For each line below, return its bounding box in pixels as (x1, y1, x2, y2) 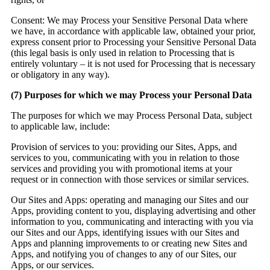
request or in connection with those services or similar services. (11, 174, 251, 185)
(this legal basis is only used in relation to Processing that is (11, 48, 234, 58)
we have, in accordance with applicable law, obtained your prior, (11, 26, 256, 37)
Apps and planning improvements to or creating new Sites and (11, 238, 247, 249)
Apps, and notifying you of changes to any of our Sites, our (11, 249, 236, 260)
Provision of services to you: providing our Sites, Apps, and (11, 142, 237, 152)
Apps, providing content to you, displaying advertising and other (11, 206, 256, 216)
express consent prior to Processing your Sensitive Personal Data (11, 37, 256, 48)
